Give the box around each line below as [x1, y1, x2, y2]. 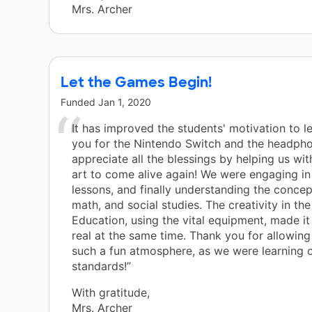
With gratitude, [72, 286, 150, 300]
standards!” [72, 259, 131, 274]
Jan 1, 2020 [98, 96, 151, 109]
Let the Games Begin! [61, 73, 212, 92]
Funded [61, 96, 98, 109]
